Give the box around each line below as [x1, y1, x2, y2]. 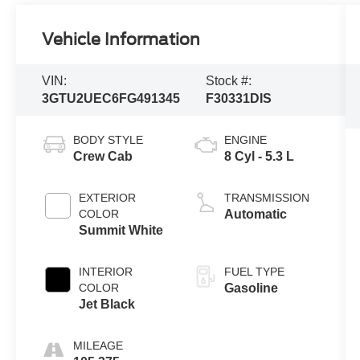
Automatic [223, 207, 287, 222]
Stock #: [206, 74, 252, 88]
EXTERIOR [79, 191, 137, 205]
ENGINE [223, 133, 267, 147]
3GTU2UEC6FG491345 [42, 92, 181, 106]
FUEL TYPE [223, 265, 284, 279]
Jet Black [79, 297, 136, 312]
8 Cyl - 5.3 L [223, 149, 294, 164]
